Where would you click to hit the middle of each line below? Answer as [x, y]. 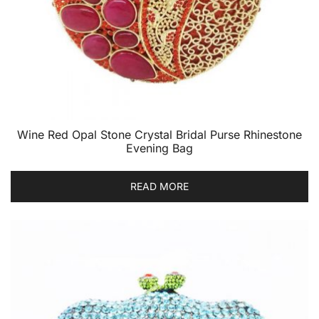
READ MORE [159, 186]
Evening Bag [159, 148]
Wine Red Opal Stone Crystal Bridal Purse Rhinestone [159, 135]
